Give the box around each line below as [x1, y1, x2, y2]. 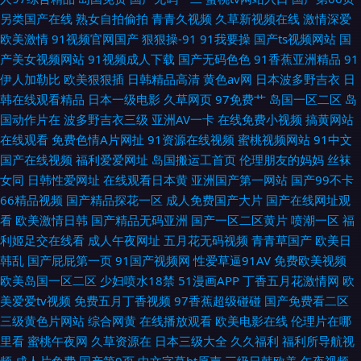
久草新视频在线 [215, 10, 300, 27]
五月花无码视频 [164, 232, 248, 248]
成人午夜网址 [88, 232, 160, 248]
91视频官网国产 [52, 31, 139, 47]
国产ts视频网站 [254, 31, 336, 47]
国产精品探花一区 [66, 192, 163, 208]
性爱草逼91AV [193, 252, 271, 268]
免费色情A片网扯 [52, 131, 144, 147]
